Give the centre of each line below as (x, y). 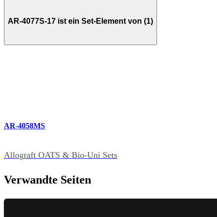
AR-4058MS (24, 126)
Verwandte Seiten (47, 179)
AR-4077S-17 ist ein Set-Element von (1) (80, 21)
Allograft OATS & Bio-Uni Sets (61, 155)
